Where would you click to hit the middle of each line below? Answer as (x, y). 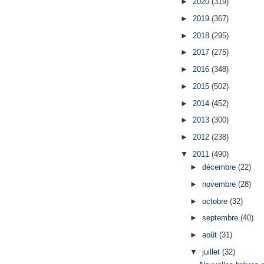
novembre (220, 184)
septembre (221, 218)
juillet (212, 252)
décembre (220, 167)
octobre (216, 201)
